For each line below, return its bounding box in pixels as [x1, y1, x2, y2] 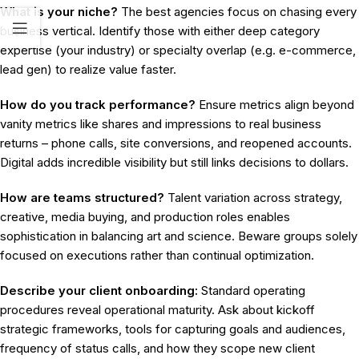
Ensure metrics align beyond [196, 97, 354, 113]
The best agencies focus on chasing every [118, 4, 357, 20]
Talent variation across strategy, [164, 190, 342, 206]
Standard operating [198, 283, 305, 299]
